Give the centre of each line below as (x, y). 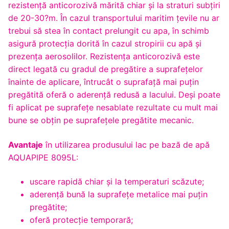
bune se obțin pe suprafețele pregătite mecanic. (101, 120)
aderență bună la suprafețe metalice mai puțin (118, 194)
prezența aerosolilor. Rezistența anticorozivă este (104, 56)
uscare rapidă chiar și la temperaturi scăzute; (117, 182)
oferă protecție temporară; (81, 220)
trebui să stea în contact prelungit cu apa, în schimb (109, 30)
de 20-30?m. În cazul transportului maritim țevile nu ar (114, 18)
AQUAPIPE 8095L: (43, 157)
